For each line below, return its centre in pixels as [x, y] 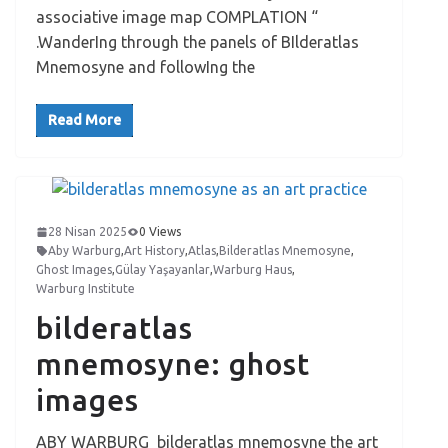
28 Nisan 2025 [87, 231]
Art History [154, 250]
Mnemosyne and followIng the [145, 67]
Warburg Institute [85, 288]
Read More [84, 120]
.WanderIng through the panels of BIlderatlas [197, 42]
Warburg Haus [252, 269]
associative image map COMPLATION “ [177, 17]
